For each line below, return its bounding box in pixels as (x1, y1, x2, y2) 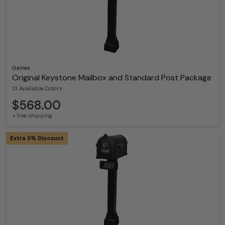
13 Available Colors (12, 84, 62, 92)
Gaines (12, 64, 30, 72)
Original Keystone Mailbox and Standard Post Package (12, 72, 211, 83)
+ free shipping (12, 111, 52, 119)
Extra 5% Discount (10, 134, 64, 142)
